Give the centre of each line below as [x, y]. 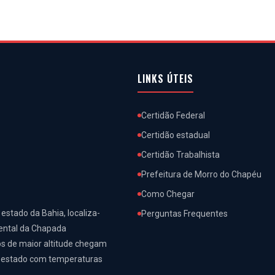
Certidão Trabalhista [180, 155]
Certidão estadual [176, 135]
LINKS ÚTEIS [165, 79]
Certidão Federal [173, 115]
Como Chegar [168, 194]
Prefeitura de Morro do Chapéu [201, 174]
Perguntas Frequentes [184, 214]
